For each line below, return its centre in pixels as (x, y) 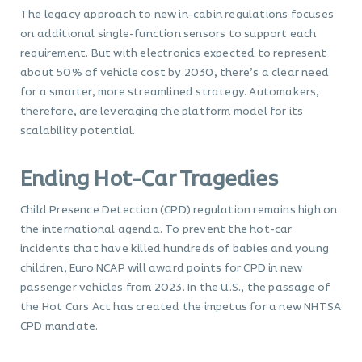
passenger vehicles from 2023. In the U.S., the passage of (175, 288)
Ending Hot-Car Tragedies (149, 180)
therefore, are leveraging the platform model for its (162, 112)
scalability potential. (78, 131)
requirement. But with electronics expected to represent (174, 54)
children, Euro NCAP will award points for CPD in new (162, 269)
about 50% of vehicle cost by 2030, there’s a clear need (175, 73)
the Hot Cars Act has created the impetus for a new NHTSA (181, 307)
